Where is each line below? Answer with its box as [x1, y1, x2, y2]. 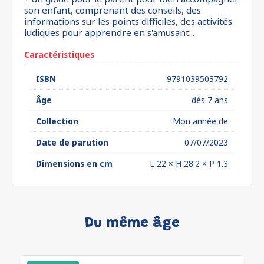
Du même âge [84, 216, 180, 230]
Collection [36, 115, 78, 127]
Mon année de [173, 115, 228, 127]
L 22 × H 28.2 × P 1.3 [150, 158, 228, 169]
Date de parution [36, 137, 108, 148]
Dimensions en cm [36, 158, 113, 169]
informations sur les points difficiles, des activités [24, 15, 232, 27]
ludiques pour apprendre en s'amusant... [24, 27, 194, 38]
